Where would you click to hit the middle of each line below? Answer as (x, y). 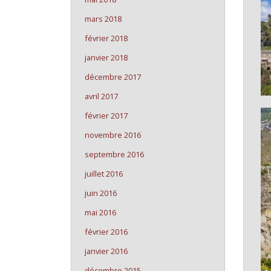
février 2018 (106, 38)
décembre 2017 (113, 77)
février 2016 (106, 232)
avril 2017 (101, 96)
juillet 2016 (104, 174)
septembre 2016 (114, 154)
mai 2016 (100, 212)
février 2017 (106, 116)
